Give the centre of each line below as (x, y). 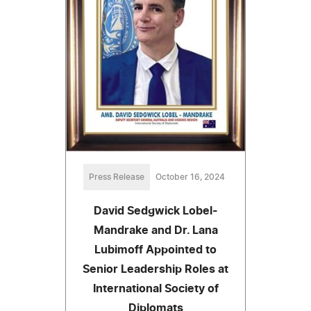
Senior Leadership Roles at (155, 269)
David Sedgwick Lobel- (155, 211)
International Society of (155, 288)
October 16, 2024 (190, 177)
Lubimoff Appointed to (155, 250)
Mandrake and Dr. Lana (155, 230)
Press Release (117, 177)
